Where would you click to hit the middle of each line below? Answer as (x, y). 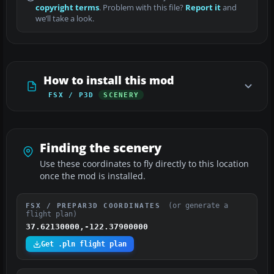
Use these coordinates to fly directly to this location (144, 164)
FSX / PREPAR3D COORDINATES (96, 206)
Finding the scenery (101, 148)
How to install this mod (109, 80)
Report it (203, 8)
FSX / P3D (71, 95)
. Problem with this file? (142, 8)
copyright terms (67, 8)
